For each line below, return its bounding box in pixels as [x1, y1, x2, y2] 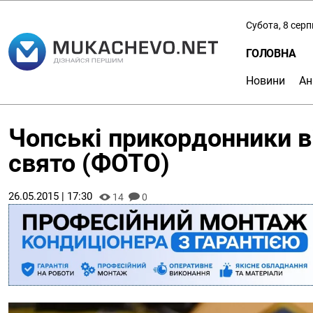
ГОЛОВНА [246, 46, 296, 60]
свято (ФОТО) [8, 149, 170, 178]
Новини [246, 73, 285, 87]
